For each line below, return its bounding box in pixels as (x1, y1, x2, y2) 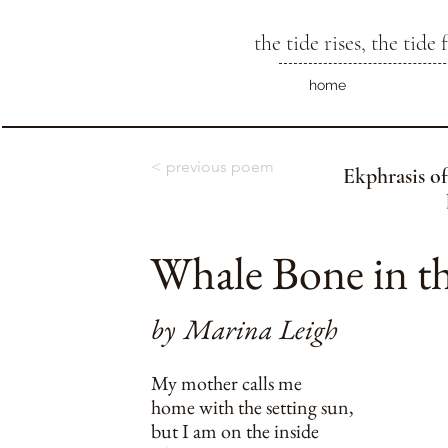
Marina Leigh (184, 311, 338, 347)
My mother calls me (151, 370, 302, 396)
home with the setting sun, (151, 394, 354, 420)
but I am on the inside (151, 418, 319, 444)
